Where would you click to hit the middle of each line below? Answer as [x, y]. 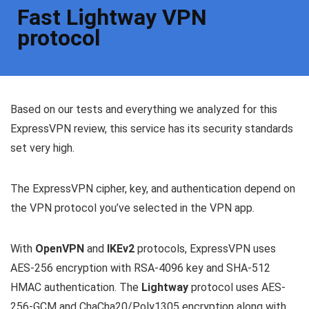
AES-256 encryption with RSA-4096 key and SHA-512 [140, 268]
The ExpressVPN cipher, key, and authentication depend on [153, 189]
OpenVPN [60, 249]
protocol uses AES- [237, 288]
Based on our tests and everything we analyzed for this [144, 110]
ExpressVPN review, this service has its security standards [152, 129]
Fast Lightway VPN [112, 18]
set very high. [42, 148]
